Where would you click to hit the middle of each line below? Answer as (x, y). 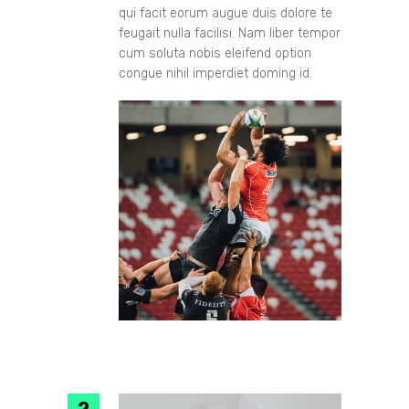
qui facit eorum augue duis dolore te (225, 13)
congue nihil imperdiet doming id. (215, 73)
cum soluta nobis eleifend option (215, 53)
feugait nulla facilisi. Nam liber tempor (230, 33)
